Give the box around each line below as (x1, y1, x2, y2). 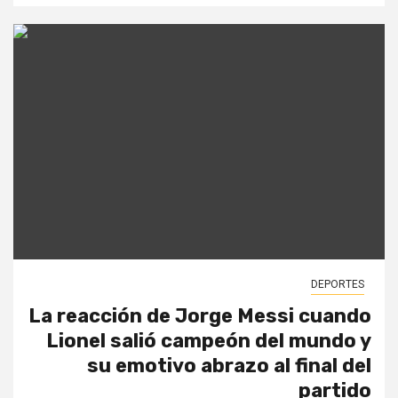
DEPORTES (311, 278, 364, 291)
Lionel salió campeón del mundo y (46, 329, 371, 354)
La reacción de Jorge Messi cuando (28, 304, 371, 329)
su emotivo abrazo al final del (87, 354, 371, 378)
